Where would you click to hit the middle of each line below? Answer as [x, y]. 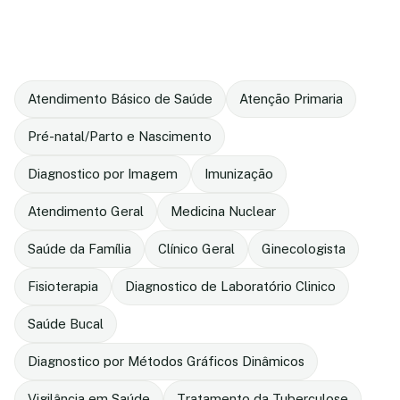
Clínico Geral [196, 249]
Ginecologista [304, 249]
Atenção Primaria [291, 99]
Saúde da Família [79, 249]
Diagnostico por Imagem [103, 174]
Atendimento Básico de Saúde [120, 99]
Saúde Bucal [66, 324]
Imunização [239, 174]
